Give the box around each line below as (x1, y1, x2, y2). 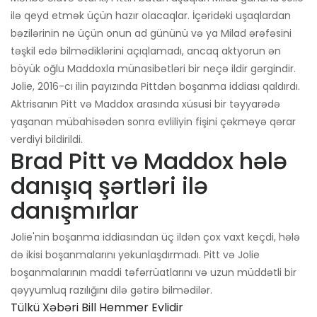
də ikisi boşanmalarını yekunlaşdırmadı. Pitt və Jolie (11, 248, 260, 263)
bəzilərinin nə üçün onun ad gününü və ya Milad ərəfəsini (11, 26, 292, 41)
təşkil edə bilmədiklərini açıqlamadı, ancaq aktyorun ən (11, 44, 281, 59)
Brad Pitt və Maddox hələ (11, 145, 287, 178)
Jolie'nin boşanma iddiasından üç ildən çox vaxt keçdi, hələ (11, 230, 300, 245)
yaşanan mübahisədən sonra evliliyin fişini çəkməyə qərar (11, 115, 296, 129)
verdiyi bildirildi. (11, 132, 83, 147)
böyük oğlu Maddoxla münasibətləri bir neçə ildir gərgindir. (11, 62, 296, 76)
